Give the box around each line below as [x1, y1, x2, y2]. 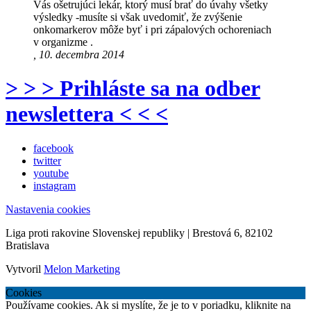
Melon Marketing [44, 262, 120, 275]
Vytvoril [6, 262, 44, 275]
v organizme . [33, 36, 93, 49]
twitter [33, 154, 61, 167]
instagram [33, 179, 76, 192]
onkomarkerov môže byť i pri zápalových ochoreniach [33, 24, 271, 36]
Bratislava [6, 239, 49, 251]
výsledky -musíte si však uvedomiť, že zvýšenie [33, 11, 242, 24]
